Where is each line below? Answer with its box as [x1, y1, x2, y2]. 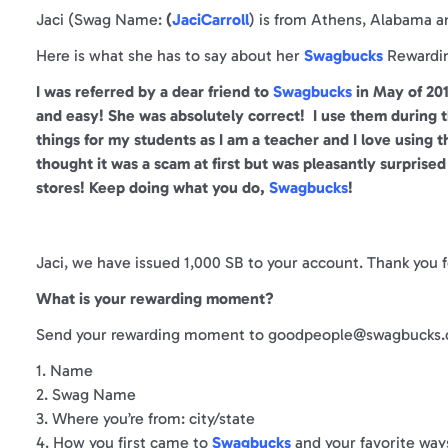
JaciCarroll [172, 9, 249, 29]
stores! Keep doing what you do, [36, 177, 269, 197]
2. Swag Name [36, 384, 136, 404]
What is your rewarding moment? [36, 288, 274, 308]
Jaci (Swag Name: [36, 9, 162, 29]
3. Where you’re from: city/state [36, 408, 255, 428]
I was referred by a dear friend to [36, 81, 273, 101]
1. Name [36, 360, 93, 380]
